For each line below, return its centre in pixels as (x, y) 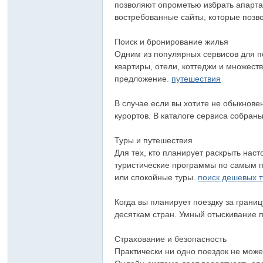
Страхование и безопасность (171, 239)
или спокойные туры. (156, 177)
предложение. (143, 79)
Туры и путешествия (154, 140)
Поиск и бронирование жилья (172, 42)
